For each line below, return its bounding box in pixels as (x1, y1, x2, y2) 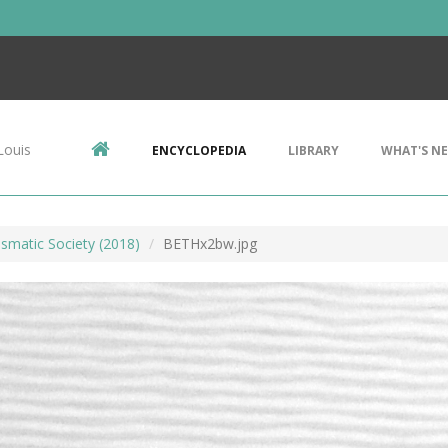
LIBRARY (288, 142, 339, 159)
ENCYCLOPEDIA (152, 142, 246, 159)
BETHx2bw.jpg (163, 234, 257, 253)
